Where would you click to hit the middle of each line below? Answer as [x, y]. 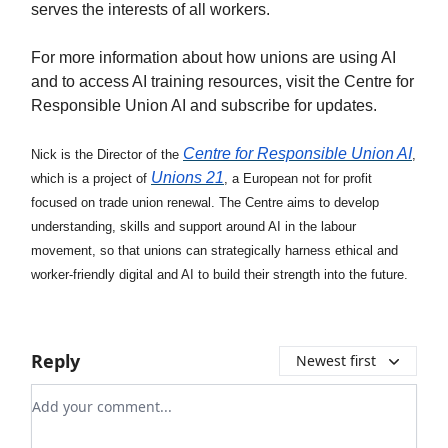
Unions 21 [187, 177]
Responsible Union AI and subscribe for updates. [204, 105]
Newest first [336, 360]
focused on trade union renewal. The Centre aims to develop [205, 202]
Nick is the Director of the [107, 154]
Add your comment [104, 395]
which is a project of [91, 178]
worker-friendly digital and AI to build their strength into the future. [221, 274]
